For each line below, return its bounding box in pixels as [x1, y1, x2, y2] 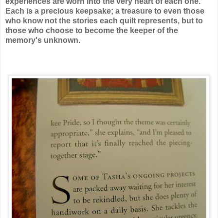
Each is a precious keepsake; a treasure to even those [5, 6, 204, 15]
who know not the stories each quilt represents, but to [5, 16, 203, 25]
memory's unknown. [5, 36, 80, 44]
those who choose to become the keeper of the [5, 26, 178, 35]
